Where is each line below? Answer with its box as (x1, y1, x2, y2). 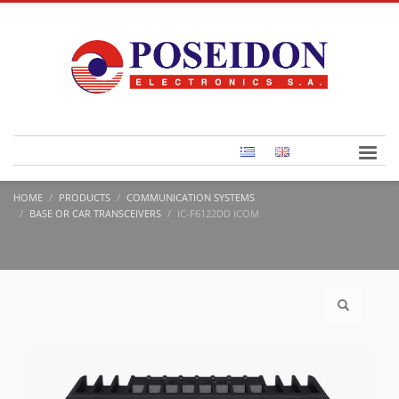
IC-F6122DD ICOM (177, 207, 259, 220)
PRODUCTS (59, 191, 110, 204)
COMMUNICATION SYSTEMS (126, 191, 255, 204)
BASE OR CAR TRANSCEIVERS (29, 207, 161, 220)
